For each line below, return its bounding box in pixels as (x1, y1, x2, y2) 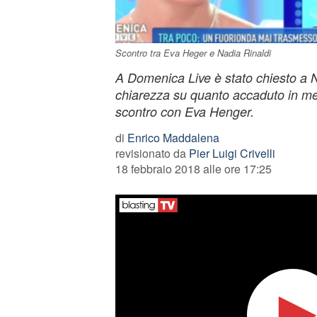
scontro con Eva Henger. (115, 103, 254, 120)
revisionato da (115, 145, 189, 161)
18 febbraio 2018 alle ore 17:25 (115, 161, 272, 177)
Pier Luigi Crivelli (188, 145, 275, 161)
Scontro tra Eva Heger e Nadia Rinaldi (115, 46, 271, 59)
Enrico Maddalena (127, 129, 219, 146)
